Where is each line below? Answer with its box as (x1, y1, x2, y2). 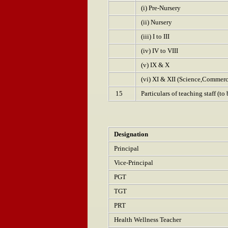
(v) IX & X (141, 61, 169, 69)
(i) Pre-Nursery (141, 4, 181, 12)
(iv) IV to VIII (141, 47, 178, 54)
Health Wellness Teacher (114, 216, 181, 223)
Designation (114, 130, 148, 138)
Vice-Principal (114, 159, 153, 166)
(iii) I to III (141, 33, 169, 40)
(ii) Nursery (141, 18, 172, 26)
